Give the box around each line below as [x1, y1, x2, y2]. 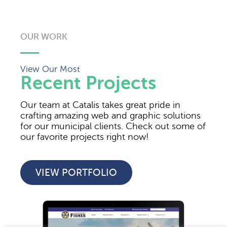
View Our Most [20, 64, 80, 74]
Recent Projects [20, 73, 156, 94]
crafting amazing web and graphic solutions [20, 110, 201, 121]
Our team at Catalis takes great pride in [20, 100, 180, 110]
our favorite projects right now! [20, 132, 149, 142]
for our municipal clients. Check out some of [20, 121, 206, 132]
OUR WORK [20, 32, 67, 42]
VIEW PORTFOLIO [35, 167, 117, 178]
